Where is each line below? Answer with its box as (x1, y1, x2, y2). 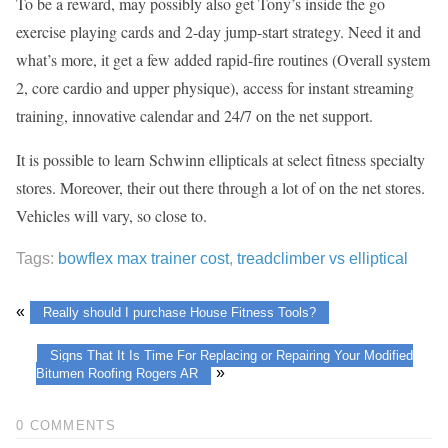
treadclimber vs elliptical (237, 249, 408, 267)
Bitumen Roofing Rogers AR (36, 365, 198, 381)
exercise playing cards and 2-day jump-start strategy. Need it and (16, 20, 421, 42)
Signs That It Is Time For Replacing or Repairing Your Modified (50, 347, 414, 363)
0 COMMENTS (16, 417, 116, 433)
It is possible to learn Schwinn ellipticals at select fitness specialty (16, 148, 425, 170)
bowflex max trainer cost (58, 249, 229, 267)
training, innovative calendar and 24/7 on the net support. (16, 104, 373, 126)
